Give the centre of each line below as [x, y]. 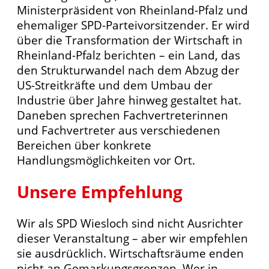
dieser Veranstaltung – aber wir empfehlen [132, 238]
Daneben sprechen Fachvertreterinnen [122, 115]
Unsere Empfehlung [100, 191]
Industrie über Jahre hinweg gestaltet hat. [129, 100]
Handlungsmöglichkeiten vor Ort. [106, 160]
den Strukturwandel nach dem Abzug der [128, 70]
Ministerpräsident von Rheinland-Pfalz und [132, 10]
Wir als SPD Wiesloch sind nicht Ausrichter [130, 223]
